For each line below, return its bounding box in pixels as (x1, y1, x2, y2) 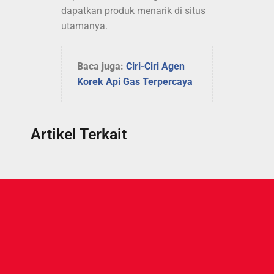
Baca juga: (77, 60, 126, 72)
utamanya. (61, 20, 108, 32)
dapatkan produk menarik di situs (61, 4, 206, 17)
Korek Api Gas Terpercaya (77, 75, 193, 87)
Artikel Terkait (31, 125, 127, 143)
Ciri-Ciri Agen (126, 60, 185, 72)
